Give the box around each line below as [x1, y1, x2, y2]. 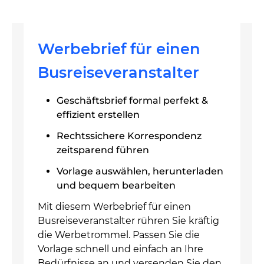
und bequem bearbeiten [57, 180, 176, 191]
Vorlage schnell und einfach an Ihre [38, 243, 203, 255]
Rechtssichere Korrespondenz [57, 130, 202, 141]
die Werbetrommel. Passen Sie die [38, 229, 200, 240]
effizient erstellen [57, 109, 140, 120]
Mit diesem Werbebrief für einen [38, 201, 191, 212]
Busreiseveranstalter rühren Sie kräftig [38, 215, 219, 226]
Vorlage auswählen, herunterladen [57, 166, 223, 177]
